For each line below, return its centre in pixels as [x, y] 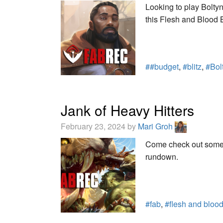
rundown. [162, 157]
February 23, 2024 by [99, 126]
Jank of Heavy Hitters [127, 110]
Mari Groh [156, 126]
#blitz [192, 66]
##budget [162, 66]
